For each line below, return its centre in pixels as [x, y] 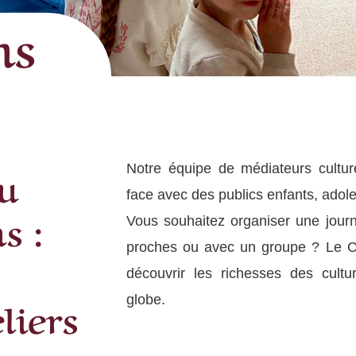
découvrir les [174, 273]
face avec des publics [197, 194]
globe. [148, 299]
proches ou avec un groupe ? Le [237, 247]
